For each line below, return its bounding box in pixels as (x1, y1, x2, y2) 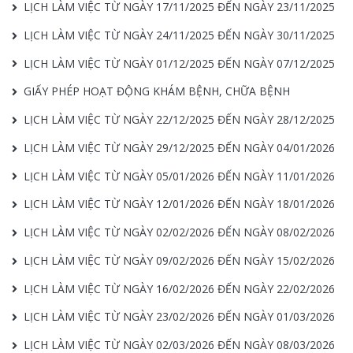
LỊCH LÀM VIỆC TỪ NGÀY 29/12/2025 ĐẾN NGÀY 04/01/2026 (24, 139, 335, 155)
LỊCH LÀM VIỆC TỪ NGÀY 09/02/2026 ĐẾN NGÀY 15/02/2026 (24, 252, 335, 268)
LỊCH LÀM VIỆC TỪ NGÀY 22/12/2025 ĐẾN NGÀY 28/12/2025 (24, 112, 335, 127)
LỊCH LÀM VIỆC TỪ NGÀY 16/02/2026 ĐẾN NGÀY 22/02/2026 (24, 281, 335, 296)
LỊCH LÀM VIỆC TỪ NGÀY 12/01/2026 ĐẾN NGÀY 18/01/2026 (24, 196, 335, 212)
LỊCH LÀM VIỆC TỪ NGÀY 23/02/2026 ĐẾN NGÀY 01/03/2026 (24, 309, 335, 325)
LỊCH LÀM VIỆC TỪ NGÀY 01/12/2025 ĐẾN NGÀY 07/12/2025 (24, 55, 335, 71)
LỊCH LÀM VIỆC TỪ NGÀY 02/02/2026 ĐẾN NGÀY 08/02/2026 (24, 225, 335, 240)
